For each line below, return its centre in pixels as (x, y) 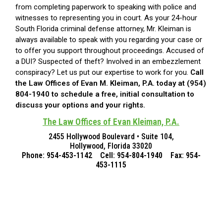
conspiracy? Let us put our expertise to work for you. (102, 73)
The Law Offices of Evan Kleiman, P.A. (111, 122)
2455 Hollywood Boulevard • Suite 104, (111, 137)
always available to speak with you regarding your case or (109, 40)
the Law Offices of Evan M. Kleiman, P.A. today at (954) (111, 83)
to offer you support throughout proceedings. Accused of (110, 51)
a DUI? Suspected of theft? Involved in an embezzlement (108, 62)
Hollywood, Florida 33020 (111, 146)
